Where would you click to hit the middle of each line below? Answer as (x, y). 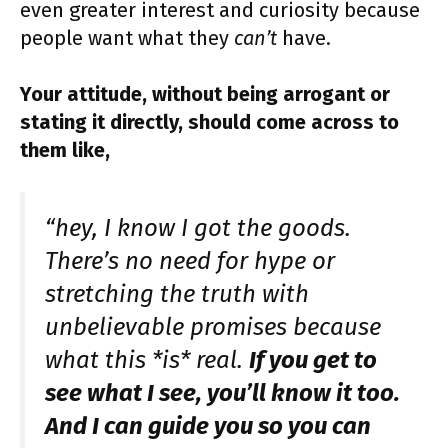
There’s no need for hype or (190, 260)
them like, (67, 149)
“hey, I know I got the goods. (198, 227)
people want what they (127, 37)
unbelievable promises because (213, 326)
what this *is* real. (147, 359)
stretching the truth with (177, 293)
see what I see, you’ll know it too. (222, 392)
